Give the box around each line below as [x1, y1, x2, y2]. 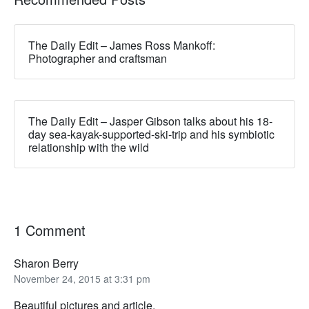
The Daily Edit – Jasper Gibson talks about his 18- [28, 112, 272, 129]
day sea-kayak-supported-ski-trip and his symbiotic [28, 126, 275, 142]
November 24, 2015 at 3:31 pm [14, 271, 150, 286]
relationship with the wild [28, 139, 149, 155]
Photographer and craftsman [28, 50, 167, 66]
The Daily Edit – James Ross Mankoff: [28, 37, 215, 53]
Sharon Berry [14, 255, 79, 271]
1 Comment [14, 219, 86, 240]
